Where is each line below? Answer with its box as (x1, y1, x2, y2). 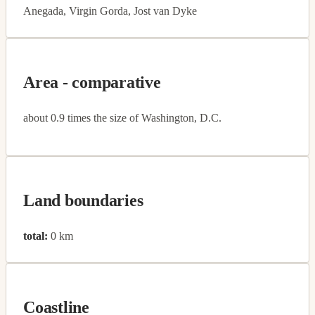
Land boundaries (23, 191, 143, 210)
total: (23, 229, 48, 242)
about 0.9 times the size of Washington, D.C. (23, 111, 221, 124)
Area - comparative (23, 72, 161, 91)
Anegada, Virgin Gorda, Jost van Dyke (23, 4, 197, 17)
